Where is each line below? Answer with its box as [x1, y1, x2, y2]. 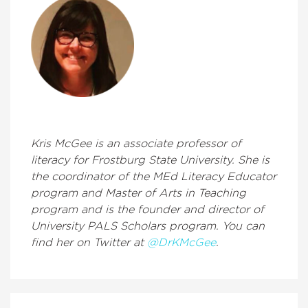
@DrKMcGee [147, 236, 216, 248]
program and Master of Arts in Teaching [31, 187, 246, 199]
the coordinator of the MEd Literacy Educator [31, 170, 276, 182]
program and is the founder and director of [31, 203, 264, 215]
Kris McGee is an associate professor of [31, 137, 241, 149]
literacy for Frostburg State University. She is [31, 154, 269, 166]
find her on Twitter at [31, 236, 147, 248]
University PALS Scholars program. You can [31, 220, 265, 232]
